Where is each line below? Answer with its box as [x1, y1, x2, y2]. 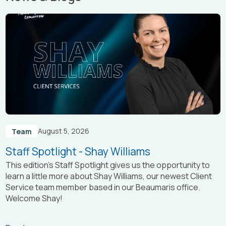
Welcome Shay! [6, 193, 63, 204]
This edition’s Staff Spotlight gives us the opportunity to [6, 159, 210, 171]
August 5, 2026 [38, 126, 90, 136]
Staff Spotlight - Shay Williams [6, 144, 151, 158]
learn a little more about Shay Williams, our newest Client [6, 171, 212, 182]
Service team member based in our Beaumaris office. [6, 182, 201, 193]
